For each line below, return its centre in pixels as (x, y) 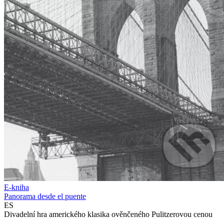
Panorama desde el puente (45, 196)
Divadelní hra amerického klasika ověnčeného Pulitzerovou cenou (108, 214)
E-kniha (16, 187)
